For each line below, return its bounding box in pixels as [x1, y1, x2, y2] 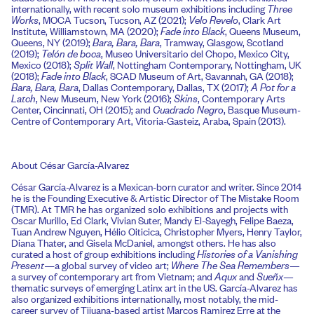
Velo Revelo [189, 12, 238, 27]
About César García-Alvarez [11, 156, 131, 172]
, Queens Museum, [225, 23, 301, 39]
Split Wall [74, 57, 113, 72]
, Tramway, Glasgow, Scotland [160, 34, 284, 50]
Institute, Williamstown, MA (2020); [11, 23, 161, 39]
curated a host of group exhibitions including [11, 245, 197, 261]
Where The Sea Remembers [171, 257, 289, 272]
